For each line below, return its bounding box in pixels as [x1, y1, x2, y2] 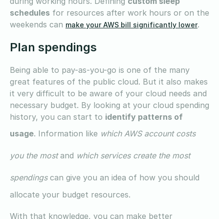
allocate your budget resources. [10, 189, 133, 199]
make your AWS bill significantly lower [66, 20, 197, 29]
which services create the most [76, 150, 190, 160]
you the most [10, 150, 58, 160]
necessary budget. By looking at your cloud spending [10, 100, 209, 110]
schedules [10, 7, 50, 18]
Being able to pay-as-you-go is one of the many [10, 65, 190, 75]
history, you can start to [10, 111, 105, 122]
